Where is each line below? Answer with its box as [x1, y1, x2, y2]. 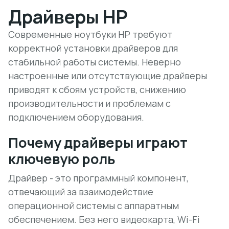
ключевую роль [8, 149, 116, 168]
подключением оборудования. [8, 111, 144, 123]
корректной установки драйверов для [8, 42, 178, 54]
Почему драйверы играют [8, 133, 188, 152]
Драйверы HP [8, 4, 128, 29]
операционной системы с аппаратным [8, 199, 179, 212]
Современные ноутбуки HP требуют [8, 28, 172, 40]
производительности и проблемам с [8, 97, 171, 109]
